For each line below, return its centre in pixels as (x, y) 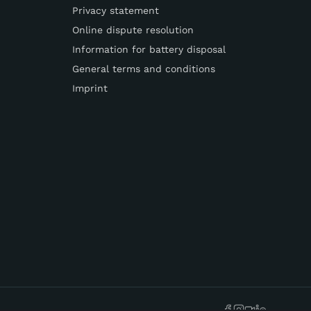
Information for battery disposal (149, 49)
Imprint (90, 88)
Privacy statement (116, 10)
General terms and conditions (144, 68)
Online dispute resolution (133, 30)
